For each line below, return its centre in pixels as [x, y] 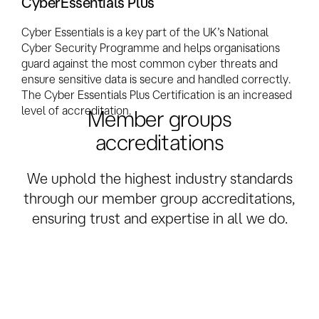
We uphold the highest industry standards [159, 178]
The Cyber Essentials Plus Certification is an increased [157, 94]
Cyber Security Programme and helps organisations [151, 47]
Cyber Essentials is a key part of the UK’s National [145, 32]
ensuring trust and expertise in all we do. [159, 218]
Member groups [159, 119]
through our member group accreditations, [159, 198]
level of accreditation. [76, 110]
